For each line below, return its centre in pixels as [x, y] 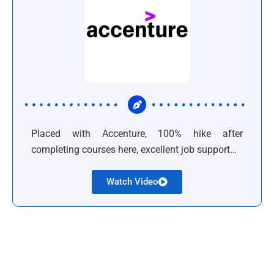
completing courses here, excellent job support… [134, 150]
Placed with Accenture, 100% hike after [137, 134]
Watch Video [132, 182]
